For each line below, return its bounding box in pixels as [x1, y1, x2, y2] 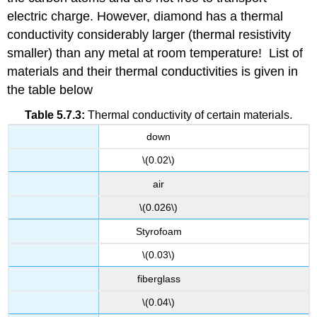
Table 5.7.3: [25, 108, 85, 121]
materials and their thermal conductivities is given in [7, 64, 299, 79]
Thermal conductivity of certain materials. [88, 108, 292, 121]
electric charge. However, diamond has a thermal [7, 9, 284, 24]
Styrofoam [135, 225, 182, 237]
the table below [7, 83, 93, 98]
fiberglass [137, 272, 180, 284]
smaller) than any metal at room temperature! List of [7, 46, 304, 61]
